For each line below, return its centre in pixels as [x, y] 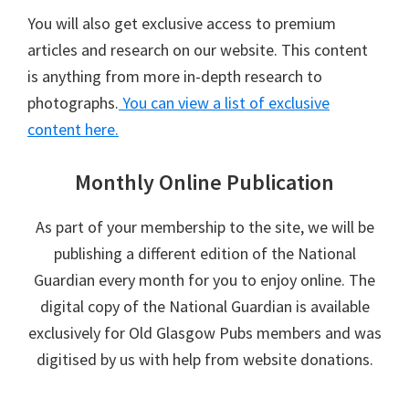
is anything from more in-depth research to [175, 77]
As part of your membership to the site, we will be [204, 227]
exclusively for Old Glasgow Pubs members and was [204, 333]
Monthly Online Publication [204, 183]
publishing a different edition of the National [204, 254]
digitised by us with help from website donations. [204, 360]
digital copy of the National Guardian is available [204, 307]
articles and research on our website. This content [198, 50]
